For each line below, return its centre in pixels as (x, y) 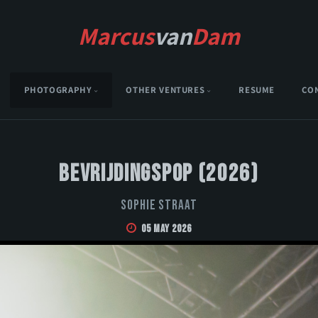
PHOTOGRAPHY (58, 90)
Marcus (116, 36)
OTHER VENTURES (165, 90)
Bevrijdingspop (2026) (159, 174)
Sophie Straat (159, 206)
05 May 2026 (166, 229)
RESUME (257, 90)
